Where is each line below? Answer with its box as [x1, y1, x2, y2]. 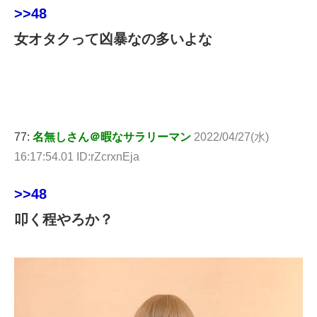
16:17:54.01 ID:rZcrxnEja [14, 150, 139, 163]
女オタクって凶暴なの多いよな [14, 30, 212, 47]
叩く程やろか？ [14, 211, 113, 227]
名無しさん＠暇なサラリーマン [33, 130, 191, 143]
